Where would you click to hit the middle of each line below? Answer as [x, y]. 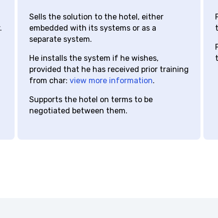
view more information [108, 89]
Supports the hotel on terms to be [87, 108]
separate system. [57, 48]
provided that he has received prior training [105, 78]
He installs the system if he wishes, [90, 67]
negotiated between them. [75, 119]
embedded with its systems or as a [89, 36]
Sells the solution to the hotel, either [93, 25]
